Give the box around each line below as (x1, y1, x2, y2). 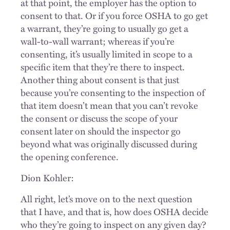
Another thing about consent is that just (21, 72, 179, 86)
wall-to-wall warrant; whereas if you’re (21, 34, 175, 48)
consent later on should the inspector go (21, 124, 181, 138)
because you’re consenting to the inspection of (21, 85, 205, 99)
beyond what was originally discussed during (21, 137, 197, 150)
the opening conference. (21, 149, 119, 163)
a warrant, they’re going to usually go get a (21, 21, 188, 35)
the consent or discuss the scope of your (21, 111, 178, 125)
